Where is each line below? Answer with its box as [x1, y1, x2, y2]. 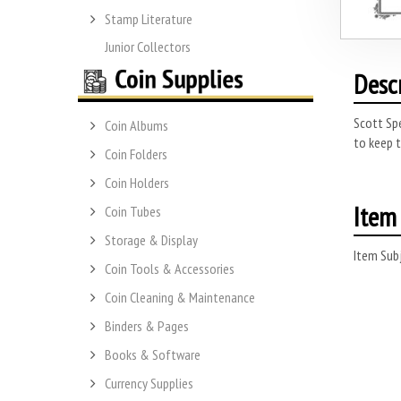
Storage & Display [105, 231, 198, 250]
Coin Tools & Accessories [105, 260, 235, 278]
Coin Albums [105, 116, 168, 135]
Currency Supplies [105, 374, 193, 393]
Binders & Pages [105, 317, 189, 336]
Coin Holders [105, 174, 169, 192]
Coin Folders [105, 145, 167, 164]
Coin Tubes [105, 202, 161, 221]
